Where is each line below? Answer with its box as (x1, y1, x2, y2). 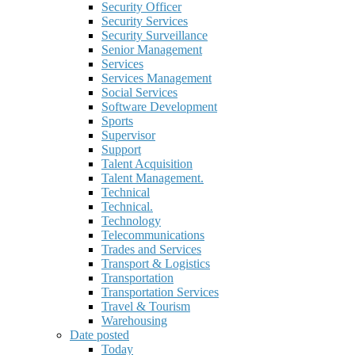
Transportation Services (101, 285, 219, 300)
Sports (101, 114, 133, 128)
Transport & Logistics (101, 257, 210, 271)
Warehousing (101, 314, 167, 328)
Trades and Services (101, 242, 201, 257)
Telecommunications (101, 228, 204, 242)
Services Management (101, 71, 212, 86)
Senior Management (101, 43, 202, 57)
